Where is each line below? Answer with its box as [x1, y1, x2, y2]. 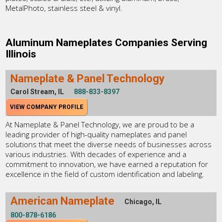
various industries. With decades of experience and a [5, 149, 187, 159]
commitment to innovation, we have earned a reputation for [5, 159, 209, 169]
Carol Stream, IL [10, 87, 64, 96]
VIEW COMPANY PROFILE [10, 103, 84, 111]
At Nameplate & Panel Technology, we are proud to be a [5, 119, 195, 129]
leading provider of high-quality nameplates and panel [5, 129, 187, 139]
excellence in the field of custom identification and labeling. [5, 168, 205, 179]
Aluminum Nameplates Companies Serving [5, 36, 208, 49]
